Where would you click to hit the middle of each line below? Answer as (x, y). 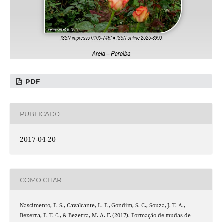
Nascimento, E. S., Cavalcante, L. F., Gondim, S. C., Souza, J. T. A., (102, 205)
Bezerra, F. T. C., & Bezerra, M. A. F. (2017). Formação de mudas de (105, 215)
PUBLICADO (40, 114)
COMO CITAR (40, 180)
